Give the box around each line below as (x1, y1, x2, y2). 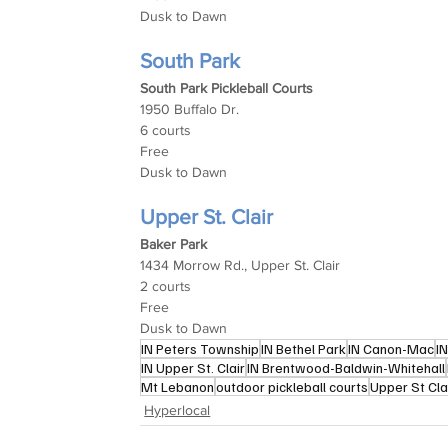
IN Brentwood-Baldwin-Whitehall (247, 358, 446, 376)
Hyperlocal (144, 401, 211, 418)
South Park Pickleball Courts (140, 79, 314, 96)
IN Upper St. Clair (141, 358, 246, 376)
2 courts (140, 277, 192, 294)
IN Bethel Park (261, 339, 347, 357)
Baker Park (140, 235, 208, 252)
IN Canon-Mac (348, 339, 435, 357)
